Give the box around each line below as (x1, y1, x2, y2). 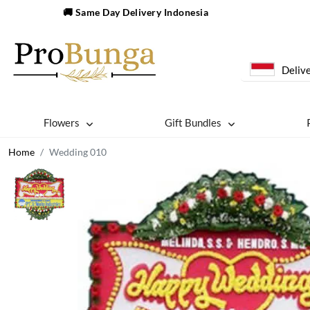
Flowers (44, 116, 80, 129)
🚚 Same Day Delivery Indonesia (62, 6, 209, 18)
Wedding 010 (49, 146, 107, 158)
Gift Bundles (165, 116, 222, 129)
